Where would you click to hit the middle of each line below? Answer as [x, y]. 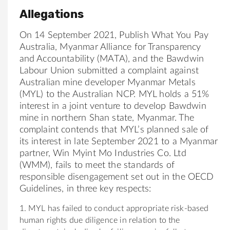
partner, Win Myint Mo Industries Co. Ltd [103, 153]
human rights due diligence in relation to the [100, 220]
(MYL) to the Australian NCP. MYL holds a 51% [114, 94]
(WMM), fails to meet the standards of [97, 165]
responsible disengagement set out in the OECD [117, 177]
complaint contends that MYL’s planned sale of [114, 130]
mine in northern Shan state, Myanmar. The [107, 118]
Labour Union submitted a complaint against [109, 71]
